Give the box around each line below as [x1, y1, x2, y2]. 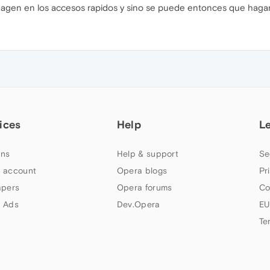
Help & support [116, 149, 179, 159]
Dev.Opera [116, 199, 160, 209]
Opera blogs [116, 166, 168, 175]
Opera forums [116, 183, 172, 192]
